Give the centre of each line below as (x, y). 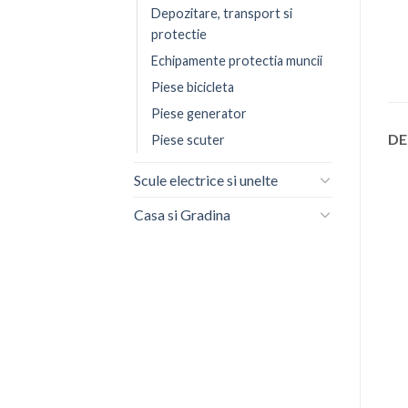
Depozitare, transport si (222, 13)
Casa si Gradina (182, 214)
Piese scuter (188, 139)
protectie (179, 34)
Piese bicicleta (193, 87)
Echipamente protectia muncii (237, 60)
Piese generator (199, 113)
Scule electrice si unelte (206, 179)
